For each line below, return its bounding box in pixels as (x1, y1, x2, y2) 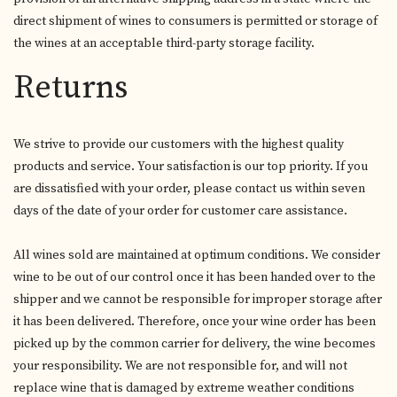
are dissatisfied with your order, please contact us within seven (13, 181, 365, 197)
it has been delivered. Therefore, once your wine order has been (13, 314, 376, 330)
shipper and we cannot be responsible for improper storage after (13, 292, 382, 307)
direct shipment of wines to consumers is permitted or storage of (13, 13, 378, 29)
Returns (13, 68, 128, 108)
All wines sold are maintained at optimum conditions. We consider (13, 247, 380, 263)
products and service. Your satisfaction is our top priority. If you (13, 159, 368, 175)
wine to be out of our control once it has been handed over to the (13, 269, 376, 285)
